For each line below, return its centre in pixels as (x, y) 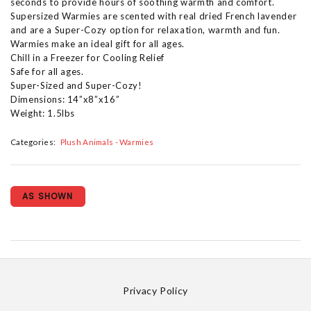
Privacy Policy (155, 291)
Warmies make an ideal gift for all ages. (98, 44)
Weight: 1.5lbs (43, 113)
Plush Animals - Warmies (107, 142)
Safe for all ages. (47, 72)
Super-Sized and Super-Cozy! (76, 85)
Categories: (33, 142)
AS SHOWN (48, 196)
